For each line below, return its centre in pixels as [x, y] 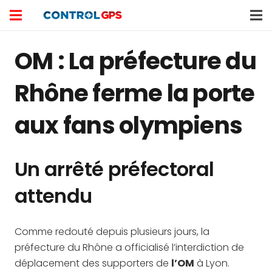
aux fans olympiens [129, 125]
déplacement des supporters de [93, 263]
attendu [53, 196]
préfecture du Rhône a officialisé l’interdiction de [129, 247]
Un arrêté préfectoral [114, 169]
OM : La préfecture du [135, 61]
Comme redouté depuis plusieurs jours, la [112, 232]
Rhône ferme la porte [135, 93]
